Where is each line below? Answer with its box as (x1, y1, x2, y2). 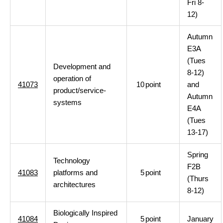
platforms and (53, 168, 98, 177)
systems (53, 98, 82, 107)
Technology (53, 156, 90, 165)
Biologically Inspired (53, 209, 117, 217)
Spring (187, 150, 208, 159)
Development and (53, 62, 111, 71)
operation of (53, 74, 91, 83)
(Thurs (187, 174, 209, 183)
